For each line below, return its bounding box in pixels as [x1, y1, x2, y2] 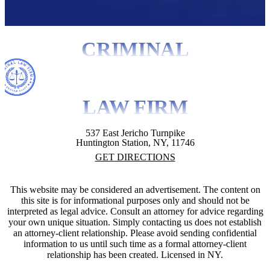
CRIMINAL [81, 38, 189, 61]
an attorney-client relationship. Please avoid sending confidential [13, 228, 257, 239]
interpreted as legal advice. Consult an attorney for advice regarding [7, 206, 263, 217]
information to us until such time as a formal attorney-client [24, 239, 246, 250]
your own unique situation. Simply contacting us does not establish [8, 217, 262, 228]
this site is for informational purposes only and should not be [20, 195, 250, 206]
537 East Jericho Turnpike [85, 128, 185, 139]
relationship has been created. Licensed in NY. [47, 250, 223, 260]
